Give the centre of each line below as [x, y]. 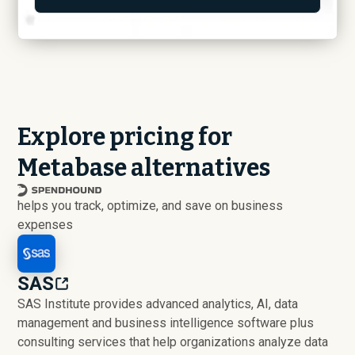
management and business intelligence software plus [166, 323]
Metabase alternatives [144, 168]
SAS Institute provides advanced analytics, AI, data [158, 303]
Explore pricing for [125, 137]
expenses [46, 224]
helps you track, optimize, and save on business [151, 205]
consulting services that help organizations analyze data [173, 342]
